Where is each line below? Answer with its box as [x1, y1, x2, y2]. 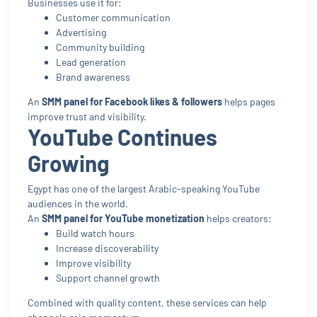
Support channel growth [56, 271, 160, 284]
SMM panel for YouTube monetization [42, 212, 204, 224]
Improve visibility [56, 256, 131, 269]
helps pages [222, 95, 275, 108]
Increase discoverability [56, 241, 158, 254]
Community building [56, 40, 144, 53]
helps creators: [204, 212, 272, 224]
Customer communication [56, 11, 171, 23]
